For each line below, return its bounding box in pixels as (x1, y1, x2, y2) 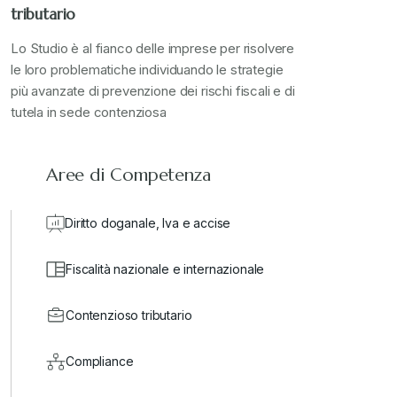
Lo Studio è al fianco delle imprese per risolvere (11, 40, 295, 58)
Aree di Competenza (46, 164, 211, 187)
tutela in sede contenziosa (11, 104, 167, 121)
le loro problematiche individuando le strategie (11, 61, 284, 79)
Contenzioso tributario (66, 307, 192, 323)
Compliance (66, 354, 134, 370)
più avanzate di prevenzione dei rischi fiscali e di (11, 82, 295, 100)
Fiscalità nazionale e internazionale (66, 261, 265, 277)
